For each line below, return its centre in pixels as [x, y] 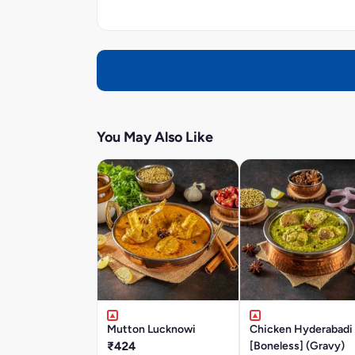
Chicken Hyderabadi [301, 330]
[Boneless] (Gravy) [297, 346]
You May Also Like [155, 137]
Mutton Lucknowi [151, 330]
